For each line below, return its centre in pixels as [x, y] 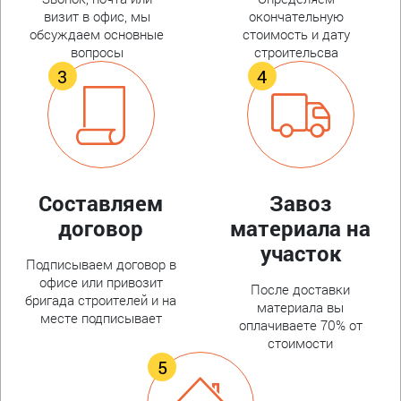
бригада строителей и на [101, 299]
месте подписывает [101, 317]
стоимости [300, 342]
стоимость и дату [296, 34]
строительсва [296, 51]
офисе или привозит [101, 282]
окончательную [296, 16]
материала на [300, 228]
